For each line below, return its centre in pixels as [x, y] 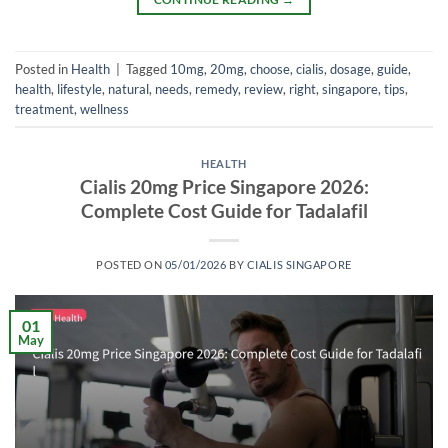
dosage [350, 68]
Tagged [148, 68]
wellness [104, 108]
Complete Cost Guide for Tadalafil [224, 210]
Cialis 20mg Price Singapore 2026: [224, 186]
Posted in [43, 68]
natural [128, 88]
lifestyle [79, 88]
